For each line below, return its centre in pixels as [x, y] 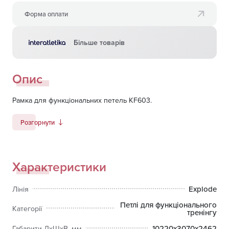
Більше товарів [99, 42]
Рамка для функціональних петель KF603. [82, 100]
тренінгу [202, 213]
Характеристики [59, 167]
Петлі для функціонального [168, 205]
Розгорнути [38, 122]
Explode [203, 189]
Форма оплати [46, 14]
